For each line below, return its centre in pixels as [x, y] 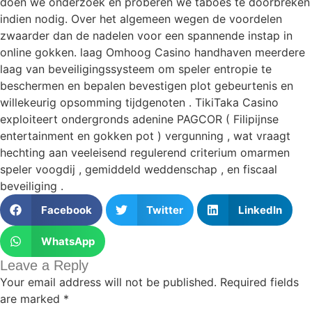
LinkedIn [260, 210]
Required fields [259, 282]
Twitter [165, 210]
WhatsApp [68, 241]
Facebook [66, 210]
